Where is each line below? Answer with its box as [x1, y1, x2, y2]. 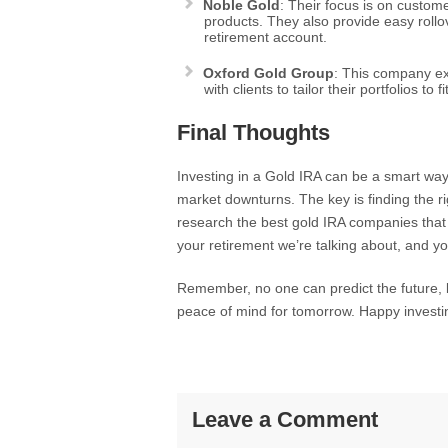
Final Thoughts [177, 120, 330, 145]
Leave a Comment [192, 407, 378, 432]
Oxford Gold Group [203, 65, 334, 81]
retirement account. [204, 29, 327, 45]
